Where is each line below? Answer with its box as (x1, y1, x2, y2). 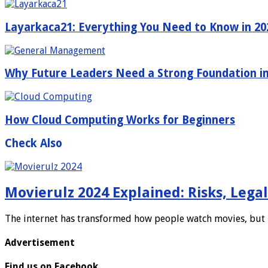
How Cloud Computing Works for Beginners (5, 113, 235, 126)
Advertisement (5, 237, 75, 249)
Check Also (5, 137, 62, 150)
